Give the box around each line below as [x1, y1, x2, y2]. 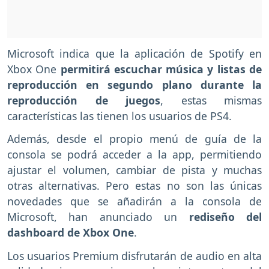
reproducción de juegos [7, 92, 160, 107]
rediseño [189, 210, 235, 225]
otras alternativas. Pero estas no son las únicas [7, 178, 262, 193]
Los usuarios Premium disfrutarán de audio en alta [7, 249, 262, 264]
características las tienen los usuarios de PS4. [7, 108, 232, 123]
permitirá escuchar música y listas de [60, 61, 262, 76]
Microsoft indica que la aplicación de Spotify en [7, 46, 262, 61]
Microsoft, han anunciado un [7, 210, 178, 225]
